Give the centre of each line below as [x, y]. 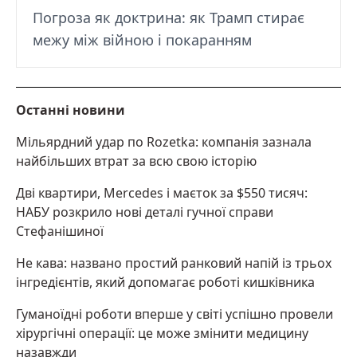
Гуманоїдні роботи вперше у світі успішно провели [175, 314]
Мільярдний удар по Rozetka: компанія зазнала [164, 141]
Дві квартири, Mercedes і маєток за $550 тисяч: [162, 192]
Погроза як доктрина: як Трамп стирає [169, 17]
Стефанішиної [60, 231]
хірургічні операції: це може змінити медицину [162, 333]
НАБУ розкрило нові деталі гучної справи [145, 212]
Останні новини [71, 110]
